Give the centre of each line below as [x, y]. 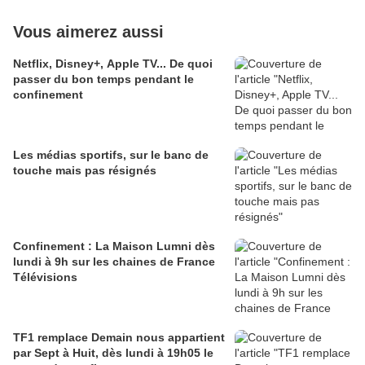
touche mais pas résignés [85, 171]
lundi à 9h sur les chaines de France [114, 262]
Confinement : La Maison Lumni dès [114, 246]
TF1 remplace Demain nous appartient [119, 338]
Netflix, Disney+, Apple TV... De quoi [113, 64]
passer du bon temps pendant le [103, 79]
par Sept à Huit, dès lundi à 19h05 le [113, 353]
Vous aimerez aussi [88, 32]
